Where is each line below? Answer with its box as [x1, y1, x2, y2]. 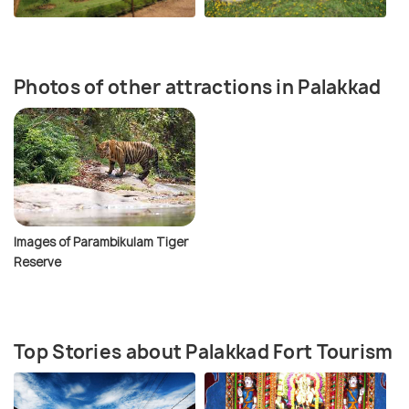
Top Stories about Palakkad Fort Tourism [14, 339, 393, 364]
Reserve [14, 253, 61, 270]
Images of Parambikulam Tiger [14, 233, 188, 250]
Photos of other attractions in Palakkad [14, 74, 382, 100]
